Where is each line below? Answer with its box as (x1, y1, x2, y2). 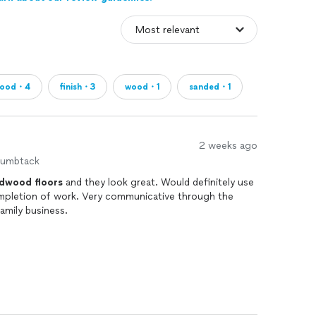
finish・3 (60, 82, 95, 92)
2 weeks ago (199, 140, 257, 152)
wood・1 (125, 82, 159, 92)
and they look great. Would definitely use (63, 176, 254, 188)
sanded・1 (189, 82, 231, 92)
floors (35, 176, 63, 188)
